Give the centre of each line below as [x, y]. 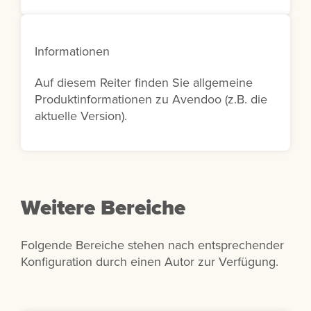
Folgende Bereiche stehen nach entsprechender [152, 245]
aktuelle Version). [81, 116]
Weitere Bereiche [103, 208]
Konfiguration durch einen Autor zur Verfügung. [150, 262]
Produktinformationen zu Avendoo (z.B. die [151, 99]
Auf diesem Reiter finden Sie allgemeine [144, 83]
